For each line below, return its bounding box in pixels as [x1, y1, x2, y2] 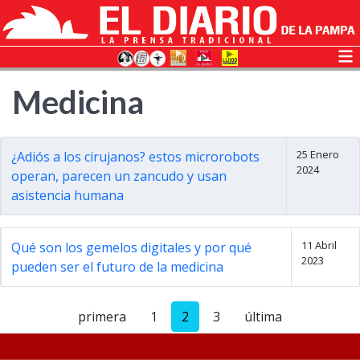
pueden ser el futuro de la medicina [11, 258, 223, 276]
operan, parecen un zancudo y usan [11, 167, 227, 185]
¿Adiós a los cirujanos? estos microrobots [11, 148, 260, 166]
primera [78, 308, 126, 325]
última [244, 308, 282, 325]
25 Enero [297, 147, 339, 162]
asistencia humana [11, 186, 124, 204]
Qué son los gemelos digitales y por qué [11, 239, 252, 256]
